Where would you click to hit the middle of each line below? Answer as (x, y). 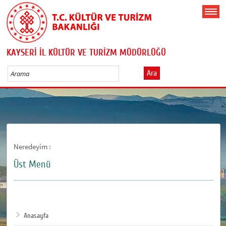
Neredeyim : (33, 146)
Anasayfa (36, 216)
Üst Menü (33, 164)
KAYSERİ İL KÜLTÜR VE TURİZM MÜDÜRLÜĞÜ (87, 52)
